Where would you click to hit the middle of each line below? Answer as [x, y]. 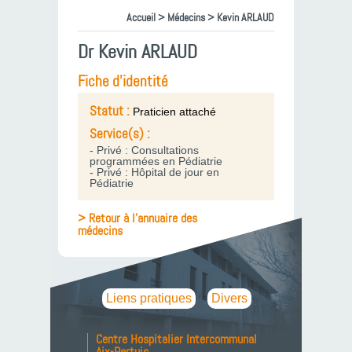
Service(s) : [121, 134]
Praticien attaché [174, 112]
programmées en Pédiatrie [156, 161]
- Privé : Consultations [144, 150]
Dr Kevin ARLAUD [137, 52]
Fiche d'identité [123, 81]
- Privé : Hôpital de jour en [154, 172]
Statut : [111, 111]
